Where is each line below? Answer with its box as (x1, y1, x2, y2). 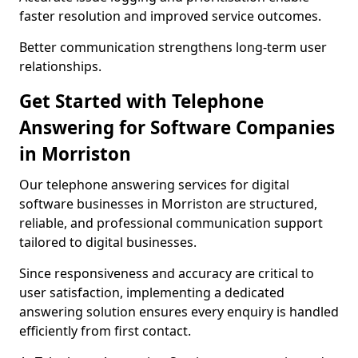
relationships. (19, 58, 101, 75)
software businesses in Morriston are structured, (19, 195, 317, 213)
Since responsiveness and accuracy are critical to (19, 265, 314, 282)
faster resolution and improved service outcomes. (19, 7, 321, 25)
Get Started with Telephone (19, 89, 264, 113)
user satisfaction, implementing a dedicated (19, 284, 284, 301)
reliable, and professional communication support (19, 214, 323, 232)
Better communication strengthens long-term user (19, 38, 327, 56)
